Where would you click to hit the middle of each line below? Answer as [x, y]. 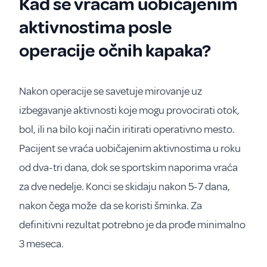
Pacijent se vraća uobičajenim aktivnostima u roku [130, 148]
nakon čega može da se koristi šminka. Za [111, 206]
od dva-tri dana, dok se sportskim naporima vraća [128, 167]
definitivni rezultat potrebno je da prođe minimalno [132, 225]
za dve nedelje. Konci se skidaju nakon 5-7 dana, [125, 187]
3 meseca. [41, 244]
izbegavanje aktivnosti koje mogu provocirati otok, [129, 110]
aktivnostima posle [96, 27]
